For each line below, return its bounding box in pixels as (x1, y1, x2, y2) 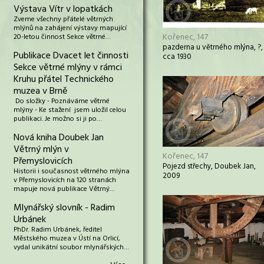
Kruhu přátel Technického (14, 72, 114, 87)
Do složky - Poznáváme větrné (14, 95, 110, 107)
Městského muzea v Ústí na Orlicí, (14, 233, 120, 245)
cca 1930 (163, 51, 192, 63)
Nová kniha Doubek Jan (14, 130, 104, 146)
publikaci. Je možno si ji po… (14, 113, 102, 125)
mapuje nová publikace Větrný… (14, 183, 115, 195)
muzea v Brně (14, 84, 67, 99)
